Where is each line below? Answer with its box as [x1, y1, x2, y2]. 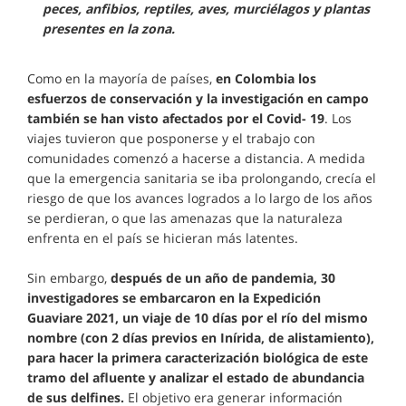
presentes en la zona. [43, 20, 175, 37]
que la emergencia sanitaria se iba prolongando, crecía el [27, 169, 376, 187]
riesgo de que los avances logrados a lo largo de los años [27, 189, 372, 207]
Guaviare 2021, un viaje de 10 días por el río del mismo [27, 309, 368, 326]
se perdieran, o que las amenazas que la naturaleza [27, 209, 343, 227]
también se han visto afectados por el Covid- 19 [27, 110, 324, 127]
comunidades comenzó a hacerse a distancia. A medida [27, 150, 365, 167]
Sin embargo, [27, 269, 111, 286]
